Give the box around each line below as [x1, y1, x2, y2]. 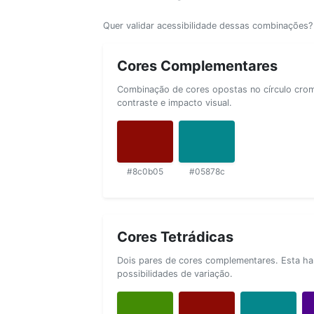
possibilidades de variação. [117, 268, 233, 279]
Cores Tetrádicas [117, 228, 233, 245]
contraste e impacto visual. [117, 97, 232, 108]
